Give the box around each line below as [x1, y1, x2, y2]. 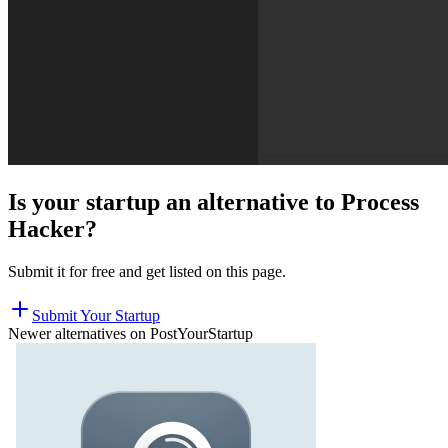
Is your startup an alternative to [8, 188, 341, 215]
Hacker [8, 215, 85, 242]
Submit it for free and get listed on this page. [8, 262, 286, 280]
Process [341, 188, 419, 215]
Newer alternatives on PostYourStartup [8, 324, 253, 342]
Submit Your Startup [32, 306, 160, 324]
